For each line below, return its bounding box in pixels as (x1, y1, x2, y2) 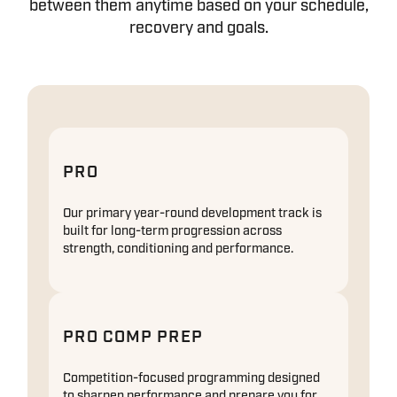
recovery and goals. (128, 18, 269, 39)
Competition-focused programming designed (63, 370, 321, 386)
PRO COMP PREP (63, 327, 203, 348)
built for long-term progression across (63, 222, 283, 239)
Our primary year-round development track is (63, 205, 323, 222)
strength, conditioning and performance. (63, 240, 294, 257)
